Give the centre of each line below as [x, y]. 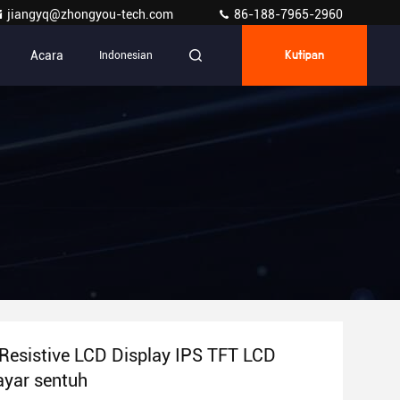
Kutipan [304, 55]
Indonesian [126, 55]
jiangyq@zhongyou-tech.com [94, 14]
